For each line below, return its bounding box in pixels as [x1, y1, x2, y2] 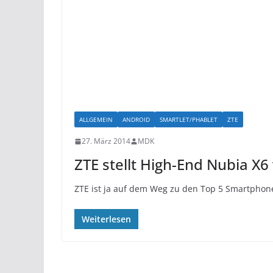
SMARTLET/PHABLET [160, 115, 218, 124]
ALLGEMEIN [79, 115, 113, 124]
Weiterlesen [82, 213, 131, 225]
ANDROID [122, 115, 150, 124]
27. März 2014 [82, 136, 130, 146]
